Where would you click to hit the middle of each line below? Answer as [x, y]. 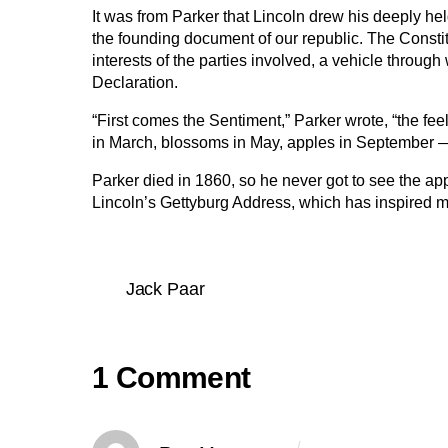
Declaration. [135, 83]
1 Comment [171, 377]
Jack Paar [165, 289]
